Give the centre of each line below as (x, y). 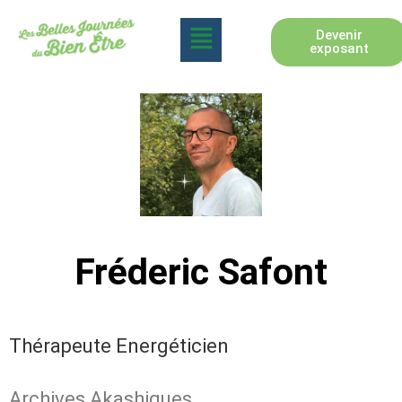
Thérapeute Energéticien (119, 345)
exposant (339, 48)
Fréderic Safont (201, 271)
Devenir (339, 35)
